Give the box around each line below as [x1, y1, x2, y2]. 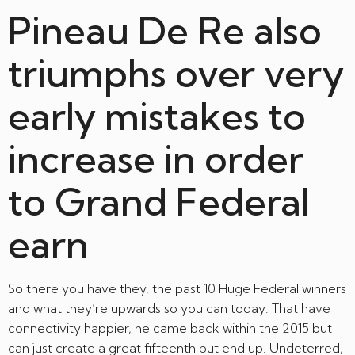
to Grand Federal [8, 178, 310, 225]
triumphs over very [8, 50, 344, 97]
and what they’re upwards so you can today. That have [8, 300, 330, 316]
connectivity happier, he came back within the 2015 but [8, 320, 332, 336]
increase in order [8, 136, 303, 182]
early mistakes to [8, 93, 306, 139]
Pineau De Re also [8, 7, 322, 54]
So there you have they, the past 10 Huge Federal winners [8, 281, 346, 296]
